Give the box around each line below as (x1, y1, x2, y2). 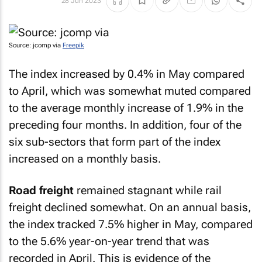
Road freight (9, 184, 74, 197)
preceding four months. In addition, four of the (9, 118, 242, 132)
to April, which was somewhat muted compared (9, 84, 251, 98)
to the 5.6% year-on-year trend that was (9, 235, 209, 248)
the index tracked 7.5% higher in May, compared (9, 218, 253, 231)
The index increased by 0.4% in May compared (9, 67, 244, 81)
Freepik (63, 42, 84, 49)
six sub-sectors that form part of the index (9, 135, 220, 149)
